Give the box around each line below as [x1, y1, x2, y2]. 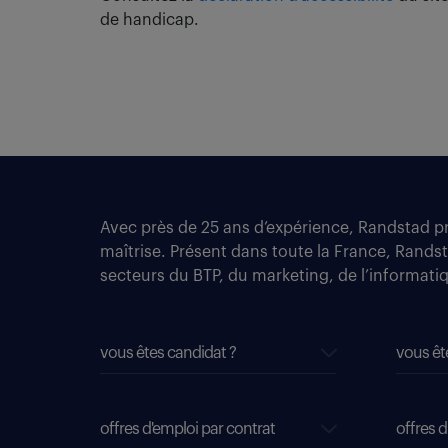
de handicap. [100, 12, 199, 28]
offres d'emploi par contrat [100, 421, 275, 437]
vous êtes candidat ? [100, 345, 236, 361]
